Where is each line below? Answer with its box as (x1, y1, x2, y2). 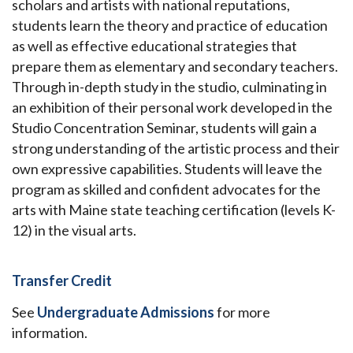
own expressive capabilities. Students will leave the (12, 160, 322, 178)
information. (12, 324, 87, 342)
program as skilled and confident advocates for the (12, 180, 321, 199)
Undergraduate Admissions (37, 303, 214, 321)
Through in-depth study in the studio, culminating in (12, 78, 327, 96)
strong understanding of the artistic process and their (12, 139, 340, 158)
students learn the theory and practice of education (12, 17, 328, 35)
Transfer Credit (12, 272, 112, 290)
